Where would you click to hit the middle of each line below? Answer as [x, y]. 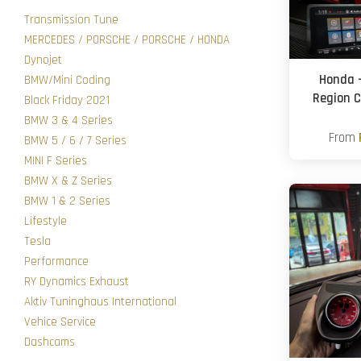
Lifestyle [46, 221]
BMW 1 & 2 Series [67, 201]
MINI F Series [56, 161]
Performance [56, 261]
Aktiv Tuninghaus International [100, 302]
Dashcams [50, 342]
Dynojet [43, 60]
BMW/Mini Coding [67, 80]
